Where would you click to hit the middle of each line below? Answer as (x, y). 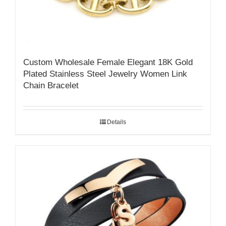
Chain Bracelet (51, 85)
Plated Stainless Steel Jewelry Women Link (105, 74)
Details (117, 122)
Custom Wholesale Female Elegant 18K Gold (108, 62)
